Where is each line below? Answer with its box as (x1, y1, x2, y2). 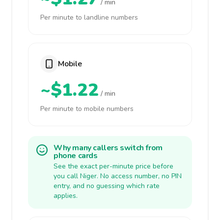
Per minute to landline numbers (40, 13, 138, 22)
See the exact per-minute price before (54, 162, 173, 171)
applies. (54, 191, 78, 200)
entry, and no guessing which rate (54, 181, 160, 191)
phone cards (54, 150, 98, 161)
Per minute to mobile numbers (40, 104, 134, 113)
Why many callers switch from (54, 142, 163, 153)
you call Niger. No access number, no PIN (54, 171, 182, 181)
